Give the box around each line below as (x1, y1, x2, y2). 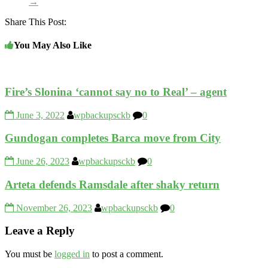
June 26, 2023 (16, 156, 69, 167)
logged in (54, 248, 90, 259)
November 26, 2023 (16, 202, 92, 213)
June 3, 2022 (16, 109, 65, 120)
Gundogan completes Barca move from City (5, 132, 221, 145)
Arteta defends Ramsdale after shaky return (5, 178, 220, 191)
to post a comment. (90, 248, 163, 259)
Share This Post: (5, 16, 66, 27)
